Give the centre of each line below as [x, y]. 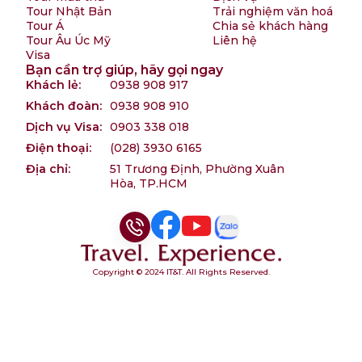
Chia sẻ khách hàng [270, 26]
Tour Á [45, 26]
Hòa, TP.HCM [149, 184]
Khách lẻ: [53, 85]
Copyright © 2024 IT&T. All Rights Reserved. [181, 271]
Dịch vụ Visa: [64, 127]
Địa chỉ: [48, 169]
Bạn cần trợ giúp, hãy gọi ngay [124, 70]
